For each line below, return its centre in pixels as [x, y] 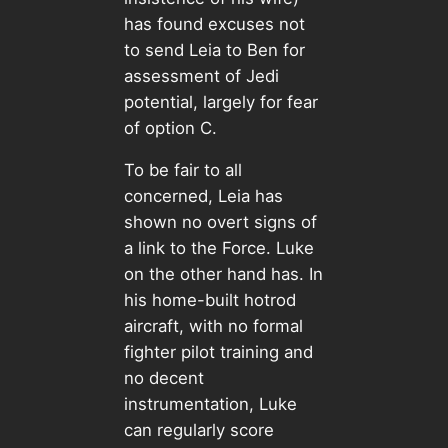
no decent [163, 378]
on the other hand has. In [223, 274]
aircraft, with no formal [213, 326]
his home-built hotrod [209, 300]
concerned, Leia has [203, 196]
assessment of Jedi [201, 75]
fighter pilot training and [218, 352]
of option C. [172, 127]
